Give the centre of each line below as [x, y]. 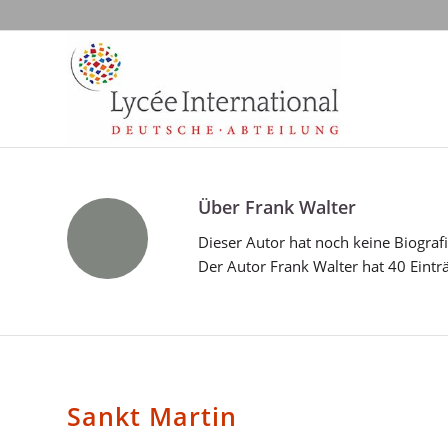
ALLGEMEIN [100, 362]
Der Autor [234, 265]
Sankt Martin [152, 415]
